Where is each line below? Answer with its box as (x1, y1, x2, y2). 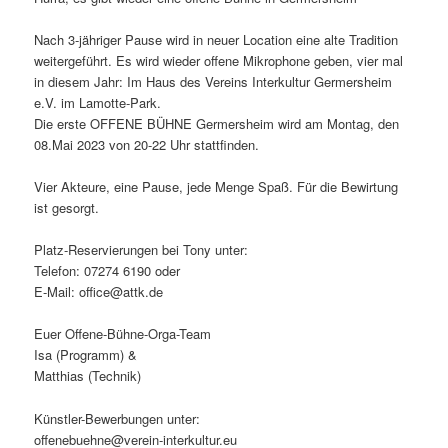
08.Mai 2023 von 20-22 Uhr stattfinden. (34, 135, 260, 155)
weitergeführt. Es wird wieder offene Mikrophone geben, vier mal (34, 51, 404, 71)
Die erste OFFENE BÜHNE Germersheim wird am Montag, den (34, 114, 400, 134)
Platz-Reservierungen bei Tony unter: (34, 240, 249, 260)
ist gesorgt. (34, 198, 100, 218)
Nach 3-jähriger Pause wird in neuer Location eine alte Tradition (34, 30, 399, 50)
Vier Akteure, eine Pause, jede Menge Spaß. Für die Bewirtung (34, 177, 399, 197)
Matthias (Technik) (34, 366, 142, 386)
